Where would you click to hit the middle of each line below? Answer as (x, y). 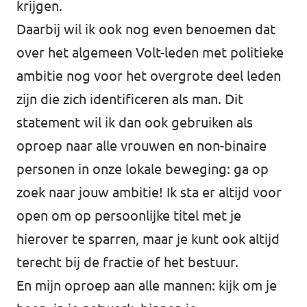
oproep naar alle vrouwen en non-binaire (142, 146)
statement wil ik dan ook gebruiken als (135, 122)
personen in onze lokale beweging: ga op (143, 169)
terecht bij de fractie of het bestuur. (127, 262)
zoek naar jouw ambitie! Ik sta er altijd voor (149, 192)
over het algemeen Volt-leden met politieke (150, 52)
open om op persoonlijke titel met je (129, 216)
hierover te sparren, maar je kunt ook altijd (148, 239)
